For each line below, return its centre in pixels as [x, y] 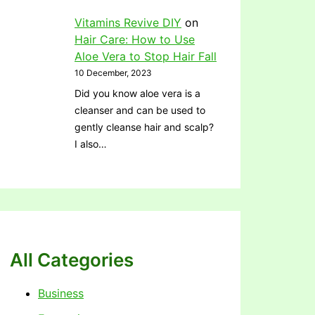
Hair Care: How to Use [135, 39]
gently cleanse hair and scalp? [144, 127]
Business [61, 293]
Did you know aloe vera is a [137, 93]
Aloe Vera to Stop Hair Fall [146, 56]
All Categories [72, 259]
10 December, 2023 [113, 72]
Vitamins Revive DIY [128, 22]
